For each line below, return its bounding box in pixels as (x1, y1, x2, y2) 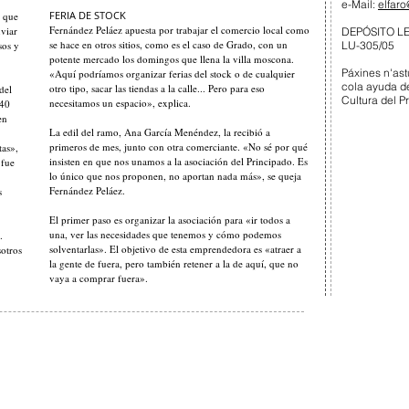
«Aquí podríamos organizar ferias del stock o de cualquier (49, 67, 295, 80)
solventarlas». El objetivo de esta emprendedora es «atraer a (49, 242, 301, 256)
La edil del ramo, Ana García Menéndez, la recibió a (49, 125, 270, 139)
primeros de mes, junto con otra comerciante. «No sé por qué (49, 140, 308, 153)
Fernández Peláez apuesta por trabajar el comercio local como (49, 23, 309, 37)
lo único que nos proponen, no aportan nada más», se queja (49, 169, 301, 183)
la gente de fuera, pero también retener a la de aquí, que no (49, 257, 299, 270)
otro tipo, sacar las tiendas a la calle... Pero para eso (49, 81, 265, 95)
